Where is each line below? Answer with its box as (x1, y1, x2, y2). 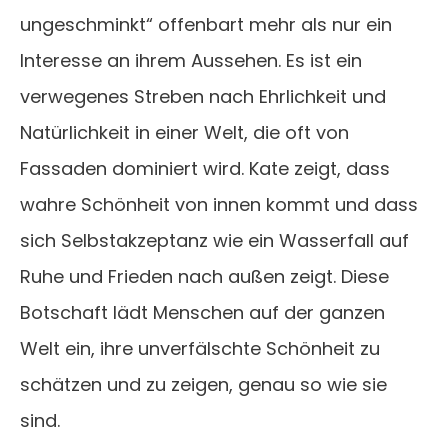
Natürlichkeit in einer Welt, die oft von (20, 120, 349, 146)
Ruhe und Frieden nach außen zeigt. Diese (20, 264, 389, 290)
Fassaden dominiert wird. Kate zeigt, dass (20, 156, 390, 182)
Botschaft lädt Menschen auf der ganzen (20, 300, 385, 326)
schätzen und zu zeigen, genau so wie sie (20, 372, 387, 398)
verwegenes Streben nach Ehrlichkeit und (20, 84, 386, 110)
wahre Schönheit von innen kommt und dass (20, 192, 418, 218)
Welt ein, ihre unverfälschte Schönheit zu (20, 336, 380, 362)
